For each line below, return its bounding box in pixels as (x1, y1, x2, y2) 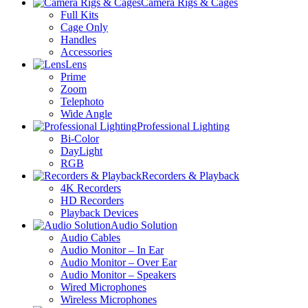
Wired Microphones (60, 281, 146, 294)
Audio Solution (111, 219, 177, 232)
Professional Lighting (137, 120, 230, 133)
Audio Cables (60, 232, 120, 244)
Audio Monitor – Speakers (60, 269, 176, 281)
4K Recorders (60, 182, 121, 195)
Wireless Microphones (60, 294, 157, 306)
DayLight (60, 145, 102, 157)
